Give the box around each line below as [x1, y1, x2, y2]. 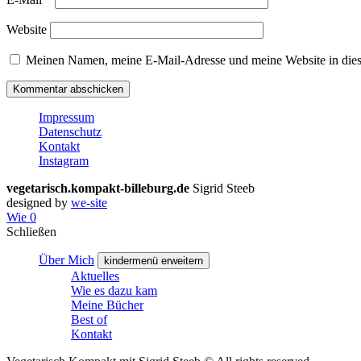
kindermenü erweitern [104, 254, 203, 267]
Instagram [39, 153, 89, 168]
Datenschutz [39, 124, 102, 139]
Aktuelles [71, 268, 119, 283]
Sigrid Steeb [193, 180, 255, 195]
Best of [71, 312, 107, 326]
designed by [6, 195, 71, 210]
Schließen [6, 224, 56, 239]
